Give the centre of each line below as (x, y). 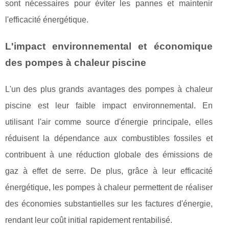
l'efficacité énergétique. (47, 20)
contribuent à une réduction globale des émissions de (109, 155)
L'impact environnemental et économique (109, 47)
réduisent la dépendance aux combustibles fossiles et (109, 139)
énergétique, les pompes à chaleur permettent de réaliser (109, 188)
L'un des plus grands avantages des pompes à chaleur (109, 89)
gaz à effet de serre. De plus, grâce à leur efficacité (109, 171)
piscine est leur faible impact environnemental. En (109, 106)
